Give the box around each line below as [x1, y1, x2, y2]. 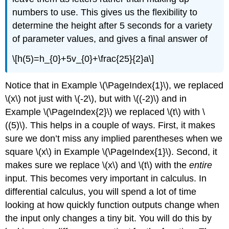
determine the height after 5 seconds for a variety [12, 20, 213, 31]
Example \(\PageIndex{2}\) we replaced [5, 107, 168, 118]
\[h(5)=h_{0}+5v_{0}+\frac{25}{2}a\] [12, 53, 154, 64]
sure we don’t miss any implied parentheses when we [5, 133, 223, 144]
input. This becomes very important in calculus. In [5, 173, 207, 184]
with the [152, 160, 190, 171]
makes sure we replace [5, 160, 103, 171]
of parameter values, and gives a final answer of [12, 34, 208, 44]
